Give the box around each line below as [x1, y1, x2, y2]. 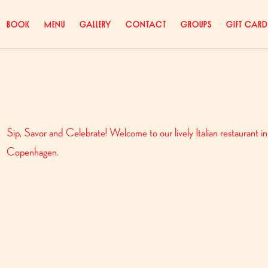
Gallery [79, 19, 111, 28]
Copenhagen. [6, 146, 59, 158]
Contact [125, 19, 166, 28]
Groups [180, 19, 212, 28]
